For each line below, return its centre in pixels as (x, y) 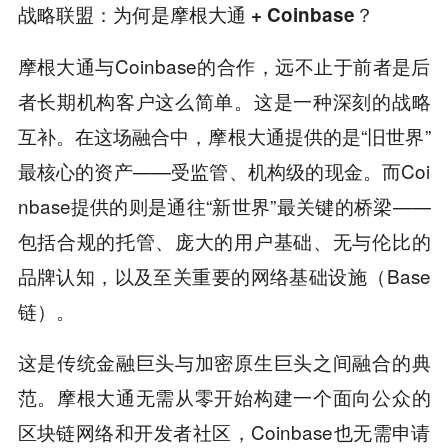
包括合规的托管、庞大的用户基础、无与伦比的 (224, 240)
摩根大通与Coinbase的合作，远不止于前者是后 (224, 65)
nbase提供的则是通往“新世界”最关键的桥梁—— (224, 205)
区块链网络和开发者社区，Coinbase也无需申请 (224, 431)
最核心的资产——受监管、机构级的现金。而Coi (224, 170)
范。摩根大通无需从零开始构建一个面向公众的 (224, 396)
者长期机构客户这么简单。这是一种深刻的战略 (224, 100)
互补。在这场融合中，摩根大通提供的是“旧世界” (224, 135)
